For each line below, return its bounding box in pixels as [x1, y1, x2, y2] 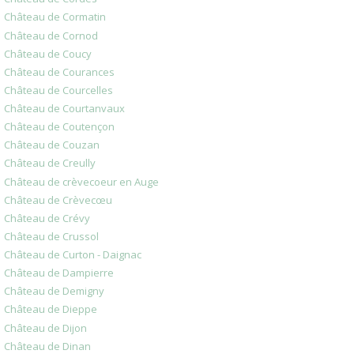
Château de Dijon [4, 320, 87, 335]
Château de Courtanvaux [4, 101, 125, 116]
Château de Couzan [4, 137, 100, 153]
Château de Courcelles [4, 82, 113, 97]
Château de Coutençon [4, 119, 115, 134]
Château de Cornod [4, 28, 98, 43]
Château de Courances [4, 64, 115, 79]
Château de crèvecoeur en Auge [4, 174, 159, 189]
